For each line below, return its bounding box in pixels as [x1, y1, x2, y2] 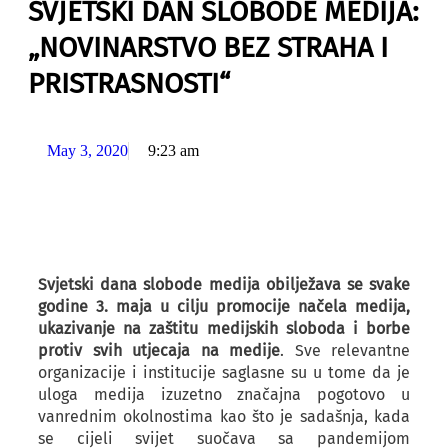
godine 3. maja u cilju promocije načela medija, [38, 297, 410, 316]
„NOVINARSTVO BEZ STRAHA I [28, 31, 388, 64]
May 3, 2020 [47, 142, 128, 159]
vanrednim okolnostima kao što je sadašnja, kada [38, 407, 410, 426]
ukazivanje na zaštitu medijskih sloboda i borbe [38, 319, 410, 338]
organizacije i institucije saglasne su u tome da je [38, 363, 410, 382]
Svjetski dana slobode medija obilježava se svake [38, 275, 410, 294]
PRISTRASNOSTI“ [28, 67, 230, 100]
